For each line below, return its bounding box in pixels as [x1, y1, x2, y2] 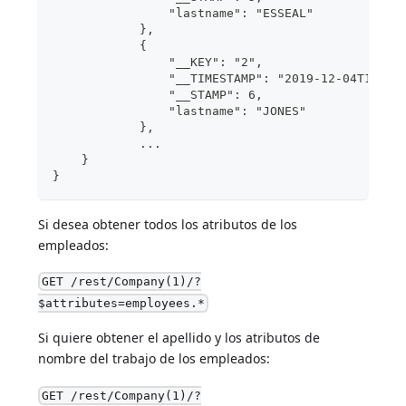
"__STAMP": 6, [53, 87, 264, 101]
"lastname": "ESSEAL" [53, 5, 314, 20]
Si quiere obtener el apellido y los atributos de [38, 329, 321, 347]
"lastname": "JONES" [53, 103, 307, 118]
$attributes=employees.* [38, 296, 206, 311]
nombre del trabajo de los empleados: [38, 350, 271, 368]
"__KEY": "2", [53, 54, 264, 69]
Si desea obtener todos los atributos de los [38, 215, 298, 233]
